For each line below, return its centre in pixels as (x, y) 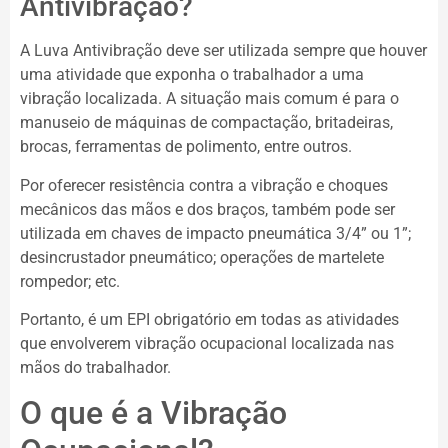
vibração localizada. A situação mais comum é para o (209, 99)
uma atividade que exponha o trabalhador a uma (192, 75)
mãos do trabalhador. (99, 367)
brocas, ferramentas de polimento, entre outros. (188, 147)
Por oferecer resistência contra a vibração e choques (204, 185)
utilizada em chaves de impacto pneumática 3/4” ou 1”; (215, 233)
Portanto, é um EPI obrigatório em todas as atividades (209, 319)
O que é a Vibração (153, 413)
